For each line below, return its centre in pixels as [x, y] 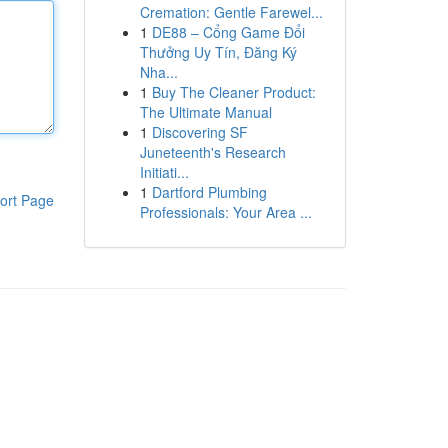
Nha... [158, 72]
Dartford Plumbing [209, 192]
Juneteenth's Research [212, 152]
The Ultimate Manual [205, 112]
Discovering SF [199, 132]
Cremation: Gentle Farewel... [231, 12]
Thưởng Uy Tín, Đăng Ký [218, 52]
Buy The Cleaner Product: [233, 92]
